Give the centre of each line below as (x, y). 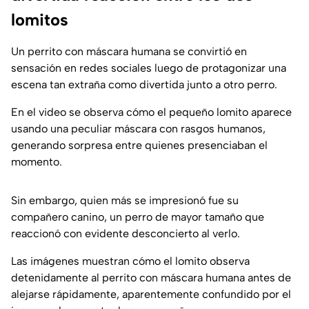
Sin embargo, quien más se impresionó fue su (125, 201)
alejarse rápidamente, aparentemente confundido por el (151, 295)
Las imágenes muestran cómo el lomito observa (130, 261)
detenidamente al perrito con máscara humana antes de (151, 278)
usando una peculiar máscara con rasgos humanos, (138, 129)
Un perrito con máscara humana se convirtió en (129, 52)
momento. (37, 162)
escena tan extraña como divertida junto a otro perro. (144, 85)
